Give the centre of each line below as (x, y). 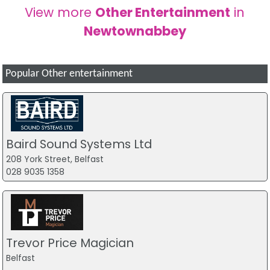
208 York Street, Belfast (55, 159)
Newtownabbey (135, 31)
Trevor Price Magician (70, 243)
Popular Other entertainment (69, 74)
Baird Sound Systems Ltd (79, 144)
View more (60, 12)
